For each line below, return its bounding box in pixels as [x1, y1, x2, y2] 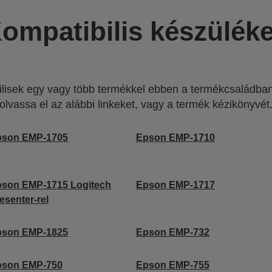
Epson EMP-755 [135, 259, 209, 270]
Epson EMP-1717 [135, 179, 215, 190]
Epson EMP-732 [135, 226, 209, 237]
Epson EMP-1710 [135, 132, 215, 143]
